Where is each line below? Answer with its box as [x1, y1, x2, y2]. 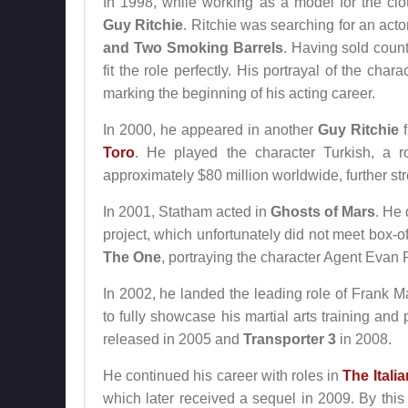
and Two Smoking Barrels [103, 40, 283, 56]
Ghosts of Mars [270, 204, 375, 219]
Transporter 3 [243, 331, 336, 347]
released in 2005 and [103, 331, 243, 347]
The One [103, 250, 161, 265]
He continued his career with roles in [103, 368, 343, 383]
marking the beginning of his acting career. [103, 86, 375, 101]
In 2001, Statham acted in [103, 204, 270, 219]
